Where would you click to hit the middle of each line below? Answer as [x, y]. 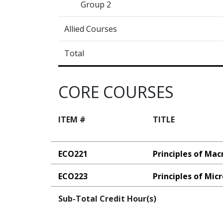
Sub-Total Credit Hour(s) [107, 199]
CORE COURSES [116, 92]
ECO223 [73, 176]
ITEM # [72, 120]
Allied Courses [91, 29]
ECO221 [73, 154]
